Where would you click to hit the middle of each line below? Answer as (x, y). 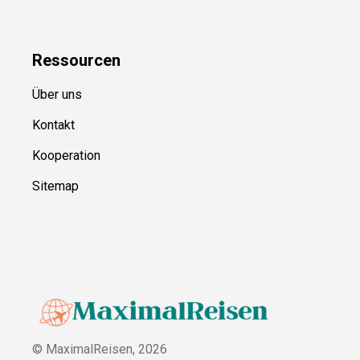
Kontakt (53, 125)
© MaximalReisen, (85, 350)
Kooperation (66, 156)
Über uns (57, 95)
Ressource (72, 61)
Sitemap (55, 186)
